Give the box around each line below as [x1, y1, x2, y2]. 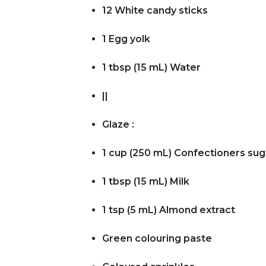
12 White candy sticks [102, 4, 208, 16]
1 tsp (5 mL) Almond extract [102, 204, 235, 216]
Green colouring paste [102, 232, 212, 244]
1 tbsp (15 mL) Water [102, 61, 201, 73]
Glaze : [102, 118, 134, 130]
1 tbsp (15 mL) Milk [102, 175, 189, 187]
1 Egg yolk [102, 33, 150, 45]
